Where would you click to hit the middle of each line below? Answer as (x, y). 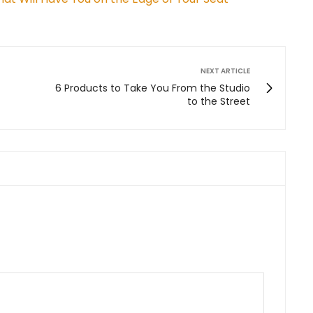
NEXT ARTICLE (225, 71)
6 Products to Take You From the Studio (153, 88)
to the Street (219, 101)
